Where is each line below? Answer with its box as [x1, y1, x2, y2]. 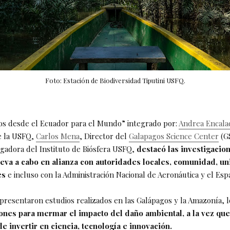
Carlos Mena [36, 131, 80, 142]
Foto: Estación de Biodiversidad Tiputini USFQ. [45, 75, 185, 85]
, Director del [80, 131, 129, 142]
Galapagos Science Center [129, 131, 219, 142]
